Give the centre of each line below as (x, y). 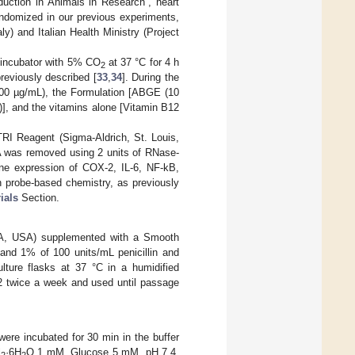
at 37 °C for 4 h (142, 62)
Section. (39, 197)
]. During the (151, 77)
